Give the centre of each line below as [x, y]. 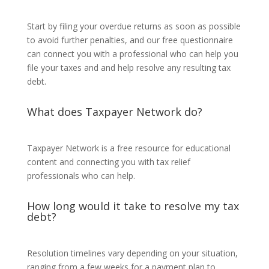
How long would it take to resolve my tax [133, 206]
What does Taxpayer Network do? [114, 112]
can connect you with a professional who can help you [132, 54]
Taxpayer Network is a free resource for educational [128, 148]
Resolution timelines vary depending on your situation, [132, 253]
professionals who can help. [81, 176]
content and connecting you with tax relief [108, 162]
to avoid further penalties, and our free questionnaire [130, 40]
